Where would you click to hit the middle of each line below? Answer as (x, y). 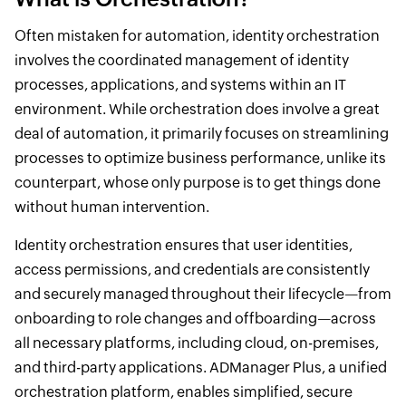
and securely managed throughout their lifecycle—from (203, 294)
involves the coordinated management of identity (181, 60)
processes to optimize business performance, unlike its (200, 158)
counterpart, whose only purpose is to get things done (197, 183)
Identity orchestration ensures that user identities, (183, 245)
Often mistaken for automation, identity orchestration (197, 36)
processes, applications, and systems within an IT (180, 85)
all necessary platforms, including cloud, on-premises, (196, 343)
